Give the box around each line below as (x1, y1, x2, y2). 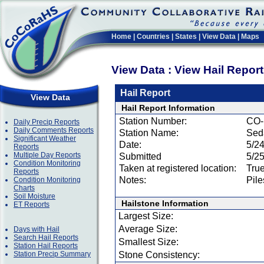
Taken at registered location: (119, 163, 236, 173)
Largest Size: (118, 211, 173, 221)
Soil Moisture (14, 192, 55, 200)
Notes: (119, 175, 146, 185)
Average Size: (118, 224, 177, 234)
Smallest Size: (118, 237, 179, 247)
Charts (14, 184, 35, 192)
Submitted (119, 151, 161, 161)
